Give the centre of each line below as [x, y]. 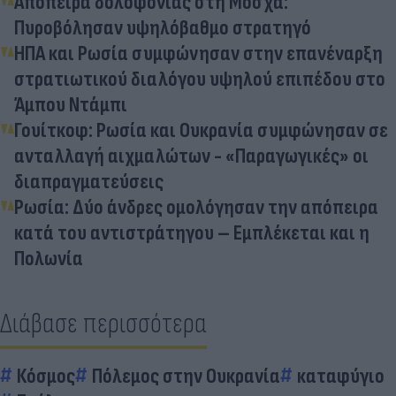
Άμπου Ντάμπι [71, 104]
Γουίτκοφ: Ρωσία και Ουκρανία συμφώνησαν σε [201, 130]
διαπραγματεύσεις [89, 181]
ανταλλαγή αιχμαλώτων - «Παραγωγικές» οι [191, 156]
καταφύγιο [341, 376]
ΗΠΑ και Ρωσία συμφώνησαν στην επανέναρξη [198, 53]
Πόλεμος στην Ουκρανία [186, 376]
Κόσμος [46, 376]
